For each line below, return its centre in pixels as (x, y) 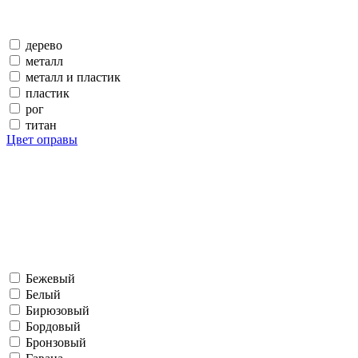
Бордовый (53, 326)
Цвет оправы (42, 139)
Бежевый (50, 278)
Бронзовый (56, 342)
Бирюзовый (58, 310)
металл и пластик (73, 77)
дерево (44, 45)
